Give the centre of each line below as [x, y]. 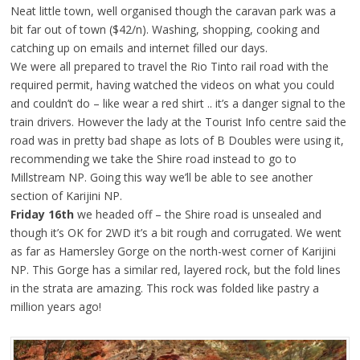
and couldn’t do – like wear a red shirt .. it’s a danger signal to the [178, 104]
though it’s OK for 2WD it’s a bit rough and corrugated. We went [176, 233]
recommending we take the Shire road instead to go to [153, 159]
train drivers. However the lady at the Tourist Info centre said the [178, 122]
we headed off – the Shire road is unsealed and [197, 215]
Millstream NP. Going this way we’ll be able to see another [161, 178]
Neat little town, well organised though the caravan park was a [173, 11]
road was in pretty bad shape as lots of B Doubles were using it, [177, 141]
